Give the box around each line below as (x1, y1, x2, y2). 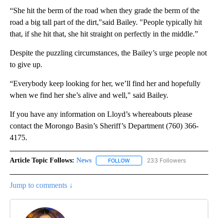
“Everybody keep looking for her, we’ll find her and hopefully (10, 79, 200, 88)
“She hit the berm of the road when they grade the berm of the (10, 6, 200, 15)
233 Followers (147, 157, 186, 164)
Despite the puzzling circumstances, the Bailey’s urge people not (10, 49, 207, 57)
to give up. (10, 60, 44, 69)
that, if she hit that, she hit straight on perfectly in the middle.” (10, 30, 198, 38)
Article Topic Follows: (10, 157, 74, 164)
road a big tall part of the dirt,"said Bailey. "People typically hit (10, 18, 202, 27)
